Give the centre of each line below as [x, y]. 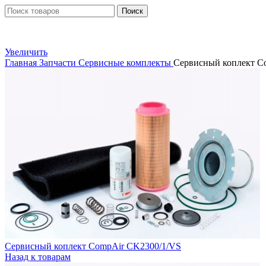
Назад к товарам [38, 257]
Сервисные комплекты [126, 63]
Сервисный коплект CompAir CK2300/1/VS [93, 246]
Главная [22, 63]
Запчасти [59, 63]
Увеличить [26, 52]
